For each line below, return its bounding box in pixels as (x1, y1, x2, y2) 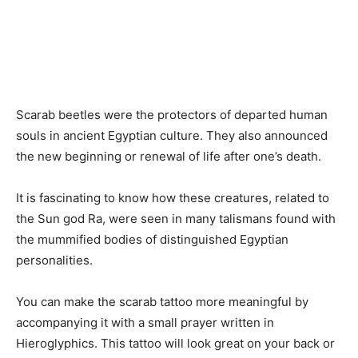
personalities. (16, 252, 96, 268)
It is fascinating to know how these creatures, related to (16, 189, 329, 205)
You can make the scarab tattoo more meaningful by (16, 293, 308, 309)
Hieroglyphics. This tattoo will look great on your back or (16, 335, 335, 351)
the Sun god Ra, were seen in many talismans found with (16, 210, 336, 226)
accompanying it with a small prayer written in (16, 314, 274, 330)
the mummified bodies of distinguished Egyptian (16, 231, 288, 247)
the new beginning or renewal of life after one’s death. (16, 148, 321, 164)
